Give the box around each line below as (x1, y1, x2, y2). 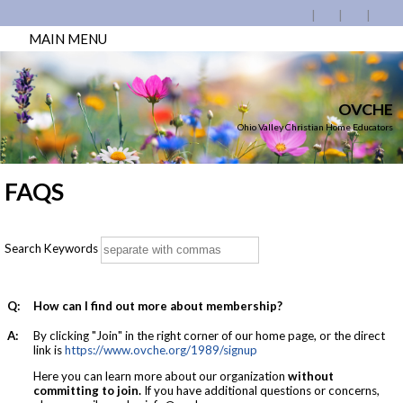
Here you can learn (33, 369, 131, 384)
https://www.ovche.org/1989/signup (65, 342, 257, 357)
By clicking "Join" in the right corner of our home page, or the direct (33, 327, 385, 343)
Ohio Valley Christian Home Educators (237, 121, 393, 132)
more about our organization (131, 369, 288, 384)
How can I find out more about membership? (33, 298, 282, 313)
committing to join (33, 383, 139, 399)
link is (33, 342, 65, 357)
